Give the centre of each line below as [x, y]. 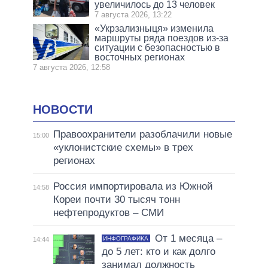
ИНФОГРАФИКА [126, 238]
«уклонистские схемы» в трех [123, 147]
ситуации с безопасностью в [158, 48]
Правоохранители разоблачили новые [142, 134]
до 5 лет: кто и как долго [158, 251]
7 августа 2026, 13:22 [133, 15]
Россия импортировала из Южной [133, 186]
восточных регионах [140, 57]
